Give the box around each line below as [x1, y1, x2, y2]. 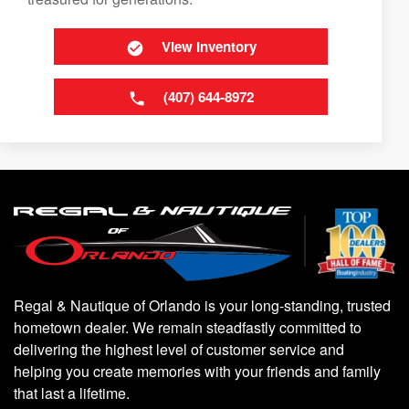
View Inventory [161, 37, 257, 57]
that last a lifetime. [14, 382, 130, 404]
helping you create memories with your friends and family [14, 360, 381, 382]
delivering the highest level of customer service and [14, 338, 344, 360]
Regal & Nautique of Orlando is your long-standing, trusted [14, 294, 391, 316]
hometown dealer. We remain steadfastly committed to [14, 316, 362, 338]
